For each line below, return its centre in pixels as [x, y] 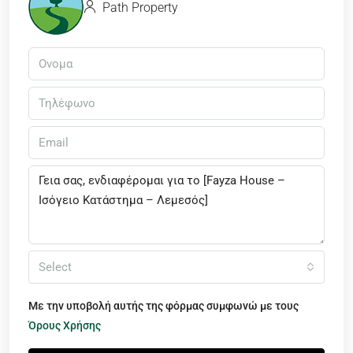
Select [55, 268]
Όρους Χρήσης [65, 326]
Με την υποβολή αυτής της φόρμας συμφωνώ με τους [163, 306]
